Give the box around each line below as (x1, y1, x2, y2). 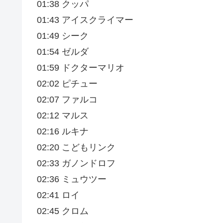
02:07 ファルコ (37, 95, 98, 105)
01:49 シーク (37, 31, 89, 41)
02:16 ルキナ (37, 126, 89, 137)
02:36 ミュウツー (37, 174, 107, 185)
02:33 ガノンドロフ (37, 158, 115, 169)
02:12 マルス (37, 111, 89, 121)
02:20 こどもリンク (37, 142, 115, 153)
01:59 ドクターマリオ (37, 63, 124, 73)
